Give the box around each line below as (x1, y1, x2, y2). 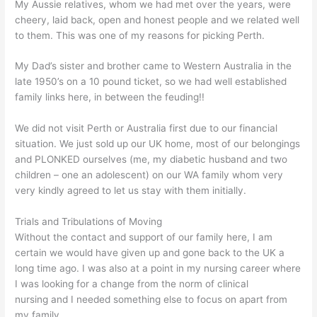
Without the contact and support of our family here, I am (15, 231, 273, 243)
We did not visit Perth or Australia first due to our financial (15, 122, 278, 134)
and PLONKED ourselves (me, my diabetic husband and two (15, 154, 288, 166)
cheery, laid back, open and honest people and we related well (15, 13, 300, 25)
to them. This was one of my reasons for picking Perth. (15, 29, 265, 41)
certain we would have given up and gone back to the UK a (15, 247, 285, 259)
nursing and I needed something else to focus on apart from (15, 294, 288, 306)
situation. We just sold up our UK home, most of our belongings (15, 138, 301, 150)
